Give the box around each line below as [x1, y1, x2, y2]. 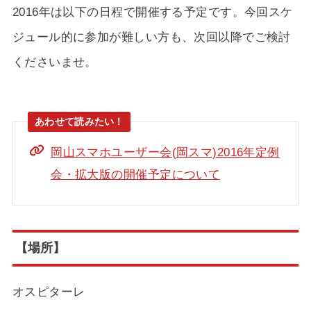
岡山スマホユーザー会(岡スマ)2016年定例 [51, 145, 280, 160]
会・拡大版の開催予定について [51, 167, 221, 182]
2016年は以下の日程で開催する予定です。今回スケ [12, 4, 293, 19]
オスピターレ [12, 285, 85, 299]
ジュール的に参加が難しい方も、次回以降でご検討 [12, 29, 291, 44]
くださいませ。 [12, 54, 97, 69]
